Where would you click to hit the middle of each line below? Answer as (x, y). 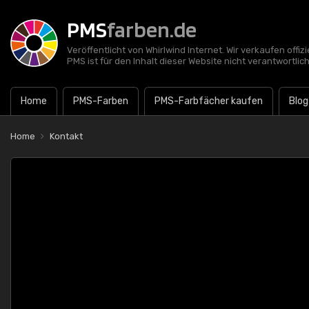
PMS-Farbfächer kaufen (209, 101)
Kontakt (66, 136)
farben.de (152, 29)
